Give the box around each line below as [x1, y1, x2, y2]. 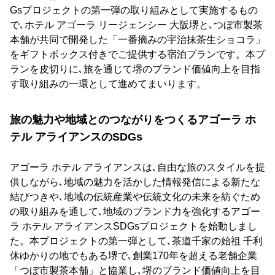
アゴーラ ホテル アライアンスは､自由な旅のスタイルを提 [10, 161, 265, 172]
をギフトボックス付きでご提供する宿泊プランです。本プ [10, 48, 265, 60]
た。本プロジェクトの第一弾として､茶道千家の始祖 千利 [10, 235, 263, 246]
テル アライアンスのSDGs [10, 130, 142, 143]
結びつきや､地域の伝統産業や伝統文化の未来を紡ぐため [10, 191, 260, 202]
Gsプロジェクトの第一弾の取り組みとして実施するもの [10, 4, 258, 15]
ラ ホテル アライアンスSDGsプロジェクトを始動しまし [10, 220, 257, 231]
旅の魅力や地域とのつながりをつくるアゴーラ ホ [10, 113, 256, 126]
